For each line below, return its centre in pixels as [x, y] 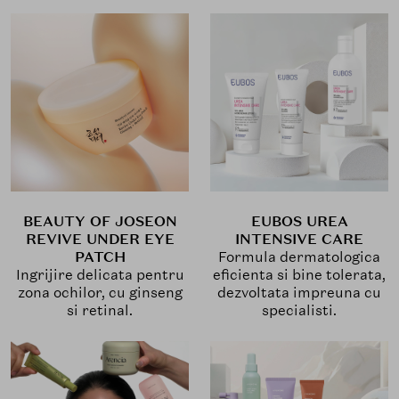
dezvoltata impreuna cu [299, 293]
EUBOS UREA [299, 222]
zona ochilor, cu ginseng [100, 293]
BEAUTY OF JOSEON [100, 222]
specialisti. [299, 311]
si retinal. [100, 311]
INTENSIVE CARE [299, 240]
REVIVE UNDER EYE [100, 240]
